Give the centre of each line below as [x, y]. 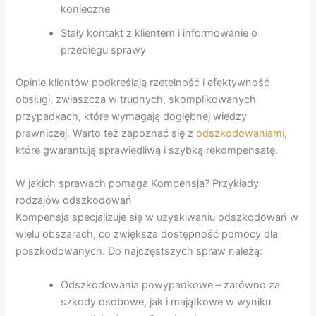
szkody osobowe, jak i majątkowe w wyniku [166, 302]
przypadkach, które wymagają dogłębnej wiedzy [132, 117]
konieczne [86, 10]
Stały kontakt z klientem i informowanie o [159, 34]
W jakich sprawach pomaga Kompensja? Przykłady [138, 184]
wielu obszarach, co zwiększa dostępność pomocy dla [147, 235]
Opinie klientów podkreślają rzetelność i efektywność [143, 83]
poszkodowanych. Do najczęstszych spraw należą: [139, 251]
